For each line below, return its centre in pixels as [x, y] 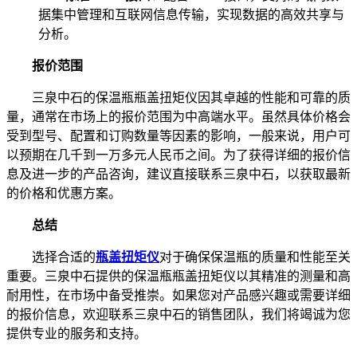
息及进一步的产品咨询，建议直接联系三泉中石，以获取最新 [178, 174]
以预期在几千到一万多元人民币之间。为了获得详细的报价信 [178, 155]
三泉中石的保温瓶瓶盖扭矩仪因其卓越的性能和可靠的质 [178, 97]
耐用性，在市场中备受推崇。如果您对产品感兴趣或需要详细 [178, 295]
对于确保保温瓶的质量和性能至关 [255, 257]
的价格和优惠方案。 [64, 193]
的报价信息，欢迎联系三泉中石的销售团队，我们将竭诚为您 [178, 314]
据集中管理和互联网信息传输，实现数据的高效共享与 [191, 14]
